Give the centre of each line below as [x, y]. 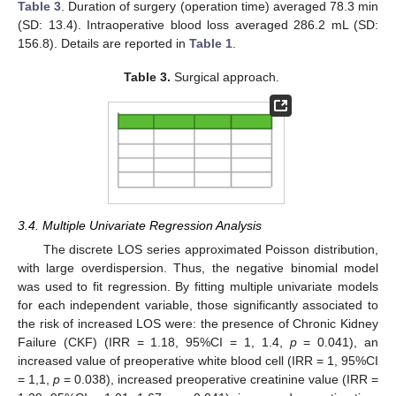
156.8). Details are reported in [103, 43]
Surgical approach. [225, 77]
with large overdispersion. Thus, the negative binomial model [198, 267]
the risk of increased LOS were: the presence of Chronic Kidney [198, 323]
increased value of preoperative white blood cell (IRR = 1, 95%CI [198, 360]
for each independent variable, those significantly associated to [198, 305]
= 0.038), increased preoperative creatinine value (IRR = [219, 379]
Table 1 [211, 43]
